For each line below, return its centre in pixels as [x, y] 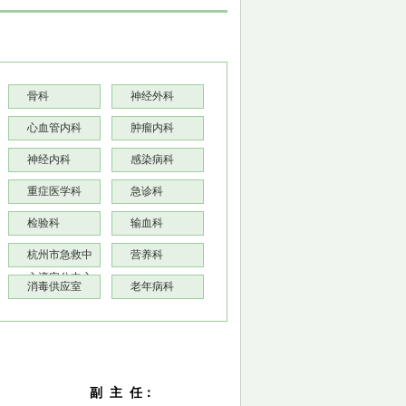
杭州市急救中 [60, 255]
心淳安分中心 [60, 277]
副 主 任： [122, 393]
